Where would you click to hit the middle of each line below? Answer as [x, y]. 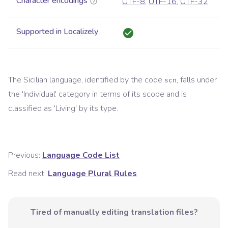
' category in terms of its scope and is [121, 94]
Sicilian [35, 80]
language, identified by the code [106, 80]
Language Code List [81, 155]
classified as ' [32, 109]
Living [65, 109]
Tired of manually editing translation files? [114, 212]
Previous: [24, 155]
